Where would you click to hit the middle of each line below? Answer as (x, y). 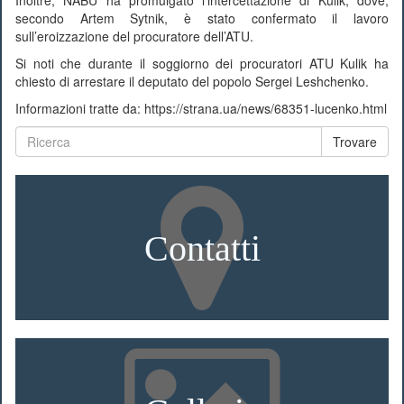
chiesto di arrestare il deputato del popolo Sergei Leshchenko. (192, 82)
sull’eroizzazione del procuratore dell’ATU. (134, 37)
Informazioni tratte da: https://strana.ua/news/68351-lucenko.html (201, 109)
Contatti (202, 248)
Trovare (355, 142)
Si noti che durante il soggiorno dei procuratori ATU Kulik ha (202, 64)
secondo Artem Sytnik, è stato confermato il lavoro (202, 18)
